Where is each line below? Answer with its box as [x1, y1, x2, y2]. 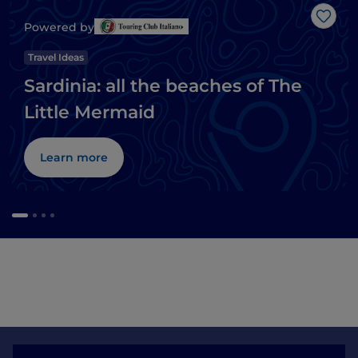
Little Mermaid [24, 101, 155, 124]
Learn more [40, 150, 108, 165]
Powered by [24, 20, 94, 35]
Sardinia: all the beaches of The [24, 75, 302, 97]
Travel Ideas [28, 51, 84, 64]
